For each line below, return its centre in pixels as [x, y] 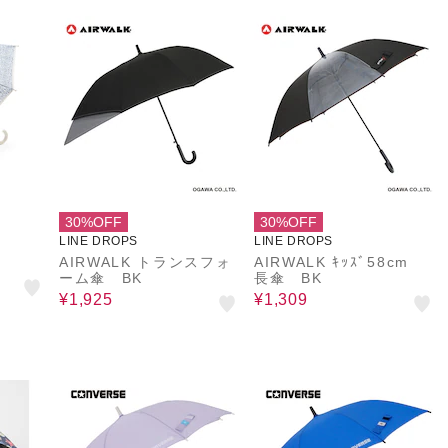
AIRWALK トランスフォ [145, 262]
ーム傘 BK [101, 278]
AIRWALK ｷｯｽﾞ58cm [339, 262]
